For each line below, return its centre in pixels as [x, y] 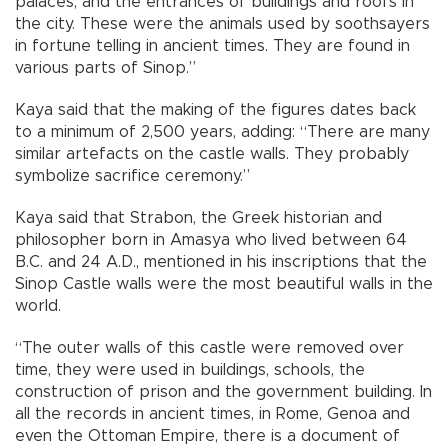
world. [38, 306]
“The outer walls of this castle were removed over [209, 348]
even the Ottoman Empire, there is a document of [207, 436]
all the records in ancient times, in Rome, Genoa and [212, 414]
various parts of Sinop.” [105, 68]
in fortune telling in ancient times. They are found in [212, 46]
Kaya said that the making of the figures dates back [215, 110]
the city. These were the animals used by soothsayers [222, 24]
